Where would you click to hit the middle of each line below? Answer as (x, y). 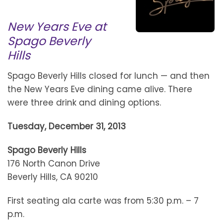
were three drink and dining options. (84, 102)
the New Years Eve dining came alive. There (100, 89)
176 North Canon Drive (54, 164)
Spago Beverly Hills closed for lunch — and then (109, 76)
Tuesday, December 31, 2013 (67, 127)
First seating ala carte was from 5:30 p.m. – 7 (103, 201)
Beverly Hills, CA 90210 (53, 177)
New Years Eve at (57, 26)
